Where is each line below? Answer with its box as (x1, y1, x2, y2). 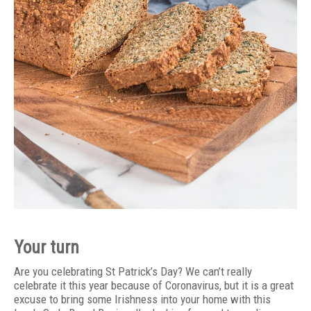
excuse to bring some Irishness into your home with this (14, 292, 271, 306)
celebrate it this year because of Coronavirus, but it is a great (14, 278, 294, 292)
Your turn (14, 236, 79, 258)
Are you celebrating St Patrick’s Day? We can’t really (14, 264, 252, 278)
